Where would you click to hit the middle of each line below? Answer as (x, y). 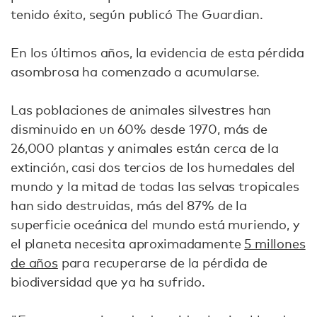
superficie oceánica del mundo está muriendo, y (155, 224)
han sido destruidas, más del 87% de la (129, 205)
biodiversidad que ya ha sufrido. (108, 282)
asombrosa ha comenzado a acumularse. (136, 71)
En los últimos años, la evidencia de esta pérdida (158, 52)
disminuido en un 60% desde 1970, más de (139, 129)
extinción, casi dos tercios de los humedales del (153, 167)
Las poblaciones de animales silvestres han (141, 110)
